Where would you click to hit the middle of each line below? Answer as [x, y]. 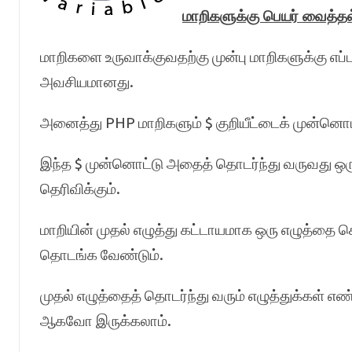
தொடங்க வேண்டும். [101, 255]
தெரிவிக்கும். [80, 189]
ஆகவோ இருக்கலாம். [105, 321]
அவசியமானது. [86, 82]
